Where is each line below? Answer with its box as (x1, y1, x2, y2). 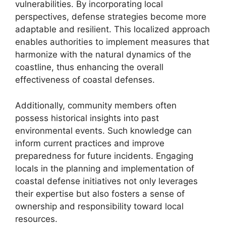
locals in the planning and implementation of (15, 163, 194, 174)
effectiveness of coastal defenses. (15, 75, 155, 85)
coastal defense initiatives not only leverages (15, 176, 198, 186)
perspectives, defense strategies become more (15, 12, 206, 22)
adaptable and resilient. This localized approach (15, 24, 210, 34)
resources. (15, 213, 58, 224)
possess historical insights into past (15, 112, 159, 123)
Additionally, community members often (15, 100, 177, 110)
